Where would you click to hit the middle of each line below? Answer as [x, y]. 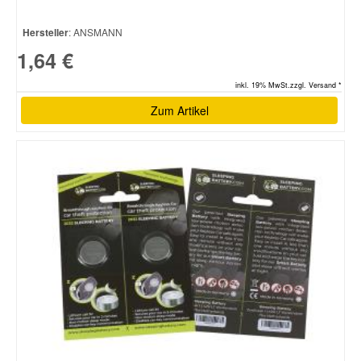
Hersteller [46, 32]
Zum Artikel [179, 110]
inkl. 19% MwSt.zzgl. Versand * [288, 85]
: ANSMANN [95, 31]
